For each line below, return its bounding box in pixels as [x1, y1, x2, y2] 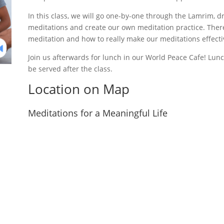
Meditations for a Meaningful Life [27, 107, 167, 119]
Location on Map [27, 80, 129, 98]
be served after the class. [27, 63, 112, 73]
